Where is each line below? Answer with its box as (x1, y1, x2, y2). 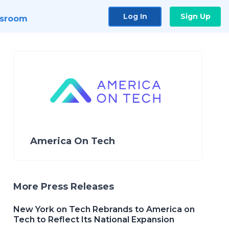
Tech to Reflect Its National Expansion (13, 215, 174, 225)
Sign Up (180, 11, 211, 21)
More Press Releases (13, 181, 114, 193)
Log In (123, 11, 147, 21)
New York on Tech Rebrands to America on (13, 204, 195, 215)
